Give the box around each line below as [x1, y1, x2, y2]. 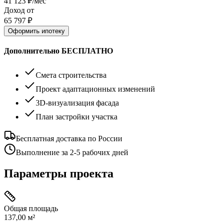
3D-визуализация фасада [36, 99, 119, 108]
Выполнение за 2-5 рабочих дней [16, 148, 128, 157]
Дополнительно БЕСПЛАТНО [4, 47, 113, 55]
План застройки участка [36, 112, 117, 121]
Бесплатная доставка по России [16, 134, 122, 143]
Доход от [4, 5, 34, 14]
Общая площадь [4, 204, 58, 213]
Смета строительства [36, 71, 107, 80]
